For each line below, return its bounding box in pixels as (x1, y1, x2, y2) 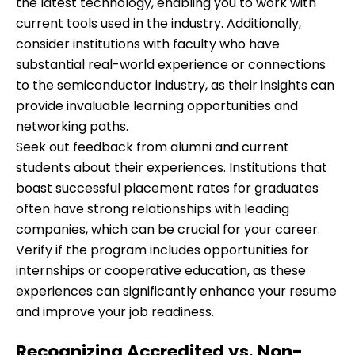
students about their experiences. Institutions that (16, 158, 327, 177)
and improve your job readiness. (16, 302, 214, 321)
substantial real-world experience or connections (16, 55, 326, 74)
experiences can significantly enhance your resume (16, 281, 337, 300)
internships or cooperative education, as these (16, 261, 306, 280)
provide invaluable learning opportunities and (16, 96, 298, 115)
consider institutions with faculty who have (16, 34, 280, 53)
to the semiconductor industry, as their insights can (16, 75, 334, 94)
